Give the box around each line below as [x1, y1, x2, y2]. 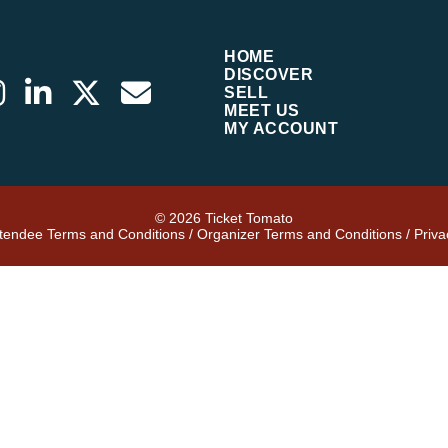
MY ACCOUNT [224, 120, 338, 137]
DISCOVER [224, 66, 313, 83]
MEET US [224, 102, 300, 119]
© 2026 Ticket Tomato [155, 210, 293, 226]
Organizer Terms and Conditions [197, 226, 402, 242]
